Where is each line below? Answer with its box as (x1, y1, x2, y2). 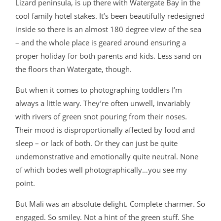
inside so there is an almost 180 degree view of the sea (15, 24, 201, 34)
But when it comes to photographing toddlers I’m (15, 85, 182, 95)
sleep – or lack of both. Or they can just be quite (15, 138, 178, 148)
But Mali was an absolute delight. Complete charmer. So (15, 199, 205, 209)
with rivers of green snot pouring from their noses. (15, 111, 187, 121)
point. (15, 178, 35, 188)
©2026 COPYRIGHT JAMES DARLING (59, 134, 186, 141)
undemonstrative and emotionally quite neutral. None (15, 151, 198, 161)
